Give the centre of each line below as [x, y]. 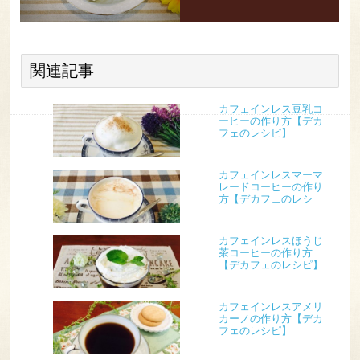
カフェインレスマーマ [270, 175]
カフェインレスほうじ [270, 241]
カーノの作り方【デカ [270, 319]
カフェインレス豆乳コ [270, 109]
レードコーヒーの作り [270, 187]
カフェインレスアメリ [270, 307]
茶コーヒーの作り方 [265, 253]
